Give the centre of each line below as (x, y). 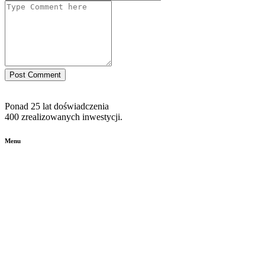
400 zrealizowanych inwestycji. (64, 117)
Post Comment (35, 75)
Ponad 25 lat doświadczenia (57, 106)
